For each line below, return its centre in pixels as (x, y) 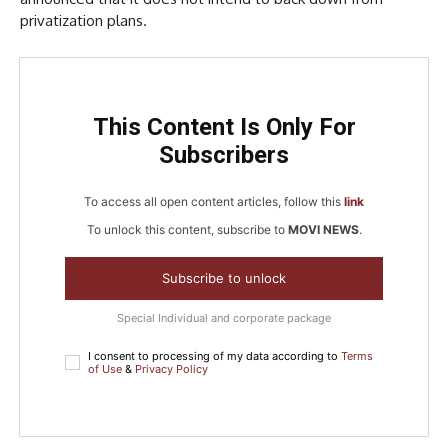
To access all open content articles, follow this (214, 202)
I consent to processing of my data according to (214, 356)
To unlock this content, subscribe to (187, 230)
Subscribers (224, 155)
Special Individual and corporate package (224, 318)
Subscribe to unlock (224, 278)
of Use (105, 369)
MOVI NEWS (323, 230)
